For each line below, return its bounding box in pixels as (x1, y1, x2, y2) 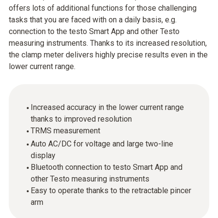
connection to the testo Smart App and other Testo (9, 27, 180, 36)
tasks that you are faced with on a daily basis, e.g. (9, 15, 177, 24)
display (31, 151, 55, 160)
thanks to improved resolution (31, 114, 132, 124)
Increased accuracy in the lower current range (31, 103, 184, 112)
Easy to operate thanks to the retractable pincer (31, 186, 191, 195)
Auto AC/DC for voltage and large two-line (31, 139, 173, 148)
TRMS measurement (31, 126, 100, 135)
